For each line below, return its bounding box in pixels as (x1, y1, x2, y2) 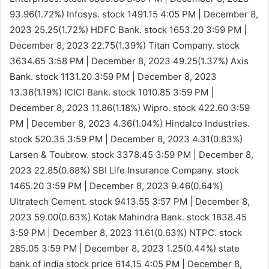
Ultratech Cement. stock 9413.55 (10, 195, 152, 207)
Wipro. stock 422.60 (141, 101, 231, 113)
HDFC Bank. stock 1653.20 (88, 23, 206, 35)
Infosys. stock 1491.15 (64, 8, 160, 20)
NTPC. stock (187, 226, 242, 238)
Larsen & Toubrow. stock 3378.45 (10, 148, 156, 160)
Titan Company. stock (146, 39, 240, 51)
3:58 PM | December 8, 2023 (48, 55, 171, 67)
